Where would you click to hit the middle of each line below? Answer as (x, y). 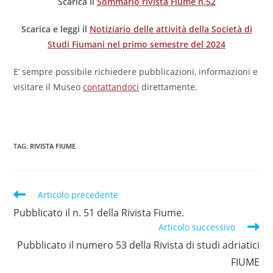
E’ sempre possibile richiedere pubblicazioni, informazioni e (136, 71)
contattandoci (111, 87)
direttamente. (168, 87)
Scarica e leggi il (55, 29)
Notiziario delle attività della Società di (171, 29)
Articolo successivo (197, 227)
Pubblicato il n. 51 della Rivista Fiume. (99, 212)
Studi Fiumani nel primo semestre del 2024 (136, 44)
